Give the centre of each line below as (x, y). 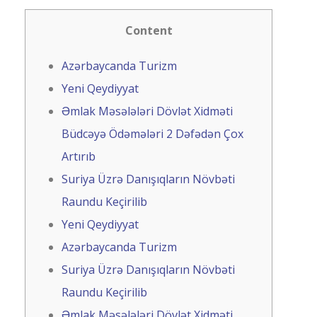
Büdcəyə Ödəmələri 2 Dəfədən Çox (152, 134)
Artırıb (79, 157)
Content (149, 31)
